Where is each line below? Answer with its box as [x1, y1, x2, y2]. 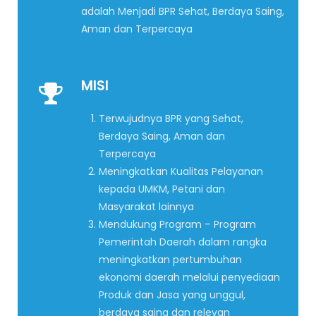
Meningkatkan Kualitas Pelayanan [99, 164, 263, 178]
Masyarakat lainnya [99, 199, 194, 214]
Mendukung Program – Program [99, 217, 256, 231]
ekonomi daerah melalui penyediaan [99, 269, 280, 284]
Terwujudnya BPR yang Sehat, [99, 111, 243, 126]
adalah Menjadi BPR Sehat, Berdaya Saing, [81, 4, 284, 18]
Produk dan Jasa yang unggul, [99, 287, 245, 302]
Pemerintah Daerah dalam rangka [99, 234, 267, 249]
